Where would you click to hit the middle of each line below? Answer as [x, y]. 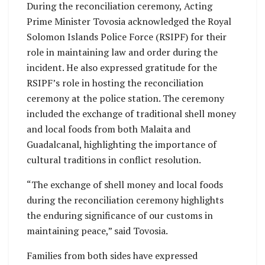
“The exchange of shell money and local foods [125, 184]
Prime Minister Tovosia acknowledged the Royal [129, 21]
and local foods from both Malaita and [109, 129]
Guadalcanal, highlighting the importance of [122, 144]
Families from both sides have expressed [112, 255]
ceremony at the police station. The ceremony [125, 98]
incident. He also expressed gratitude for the [122, 67]
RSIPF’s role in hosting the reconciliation [115, 83]
